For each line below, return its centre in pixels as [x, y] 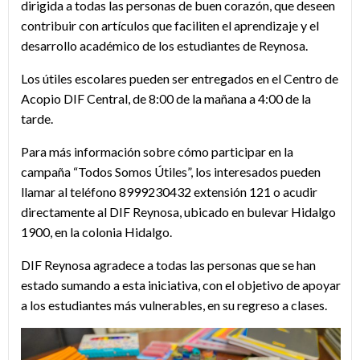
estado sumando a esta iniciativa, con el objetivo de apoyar [181, 285]
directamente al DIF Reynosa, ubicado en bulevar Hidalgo [178, 212]
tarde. [37, 119]
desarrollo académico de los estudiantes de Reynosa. [164, 46]
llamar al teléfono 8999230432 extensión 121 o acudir [169, 192]
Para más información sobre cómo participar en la [157, 152]
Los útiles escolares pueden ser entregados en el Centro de [180, 79]
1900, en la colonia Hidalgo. [96, 232]
